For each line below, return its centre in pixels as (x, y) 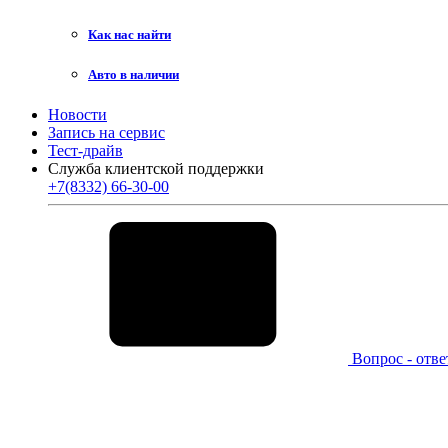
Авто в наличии (133, 75)
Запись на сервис (106, 132)
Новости (77, 114)
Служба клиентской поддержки (156, 168)
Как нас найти (129, 35)
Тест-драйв (85, 150)
